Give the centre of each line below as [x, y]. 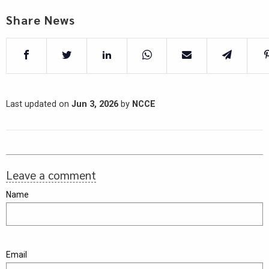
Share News [41, 20]
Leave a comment [51, 175]
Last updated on [39, 104]
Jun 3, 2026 [95, 104]
